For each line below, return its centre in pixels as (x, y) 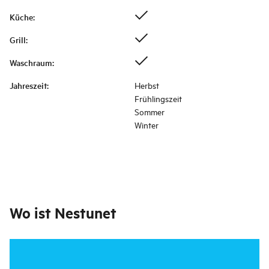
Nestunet (86, 213)
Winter (147, 125)
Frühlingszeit (158, 98)
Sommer (150, 112)
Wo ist (30, 213)
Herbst (147, 85)
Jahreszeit (28, 86)
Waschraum (31, 63)
